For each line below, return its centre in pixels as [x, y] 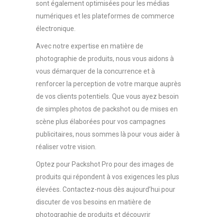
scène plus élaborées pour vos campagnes [101, 121]
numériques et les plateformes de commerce [105, 16]
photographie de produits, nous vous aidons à [105, 58]
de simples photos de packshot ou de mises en [107, 109]
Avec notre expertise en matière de [90, 46]
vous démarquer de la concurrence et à [95, 71]
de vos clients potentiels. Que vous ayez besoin [107, 96]
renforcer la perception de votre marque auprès [108, 84]
